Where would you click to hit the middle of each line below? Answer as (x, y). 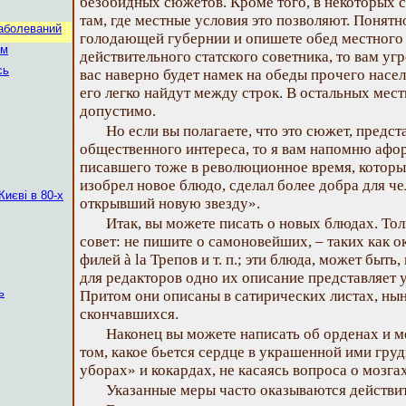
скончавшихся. (129, 314)
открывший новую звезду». (170, 203)
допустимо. (118, 111)
